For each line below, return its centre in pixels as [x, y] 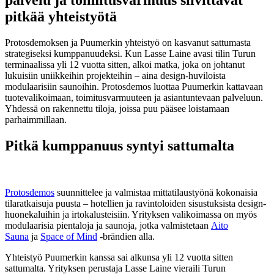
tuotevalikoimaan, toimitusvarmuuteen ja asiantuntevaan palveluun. [134, 97]
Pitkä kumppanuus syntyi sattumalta [120, 145]
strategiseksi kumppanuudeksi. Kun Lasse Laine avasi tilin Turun [130, 53]
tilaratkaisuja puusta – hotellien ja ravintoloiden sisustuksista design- [135, 203]
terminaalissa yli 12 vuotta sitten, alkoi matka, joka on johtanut [125, 64]
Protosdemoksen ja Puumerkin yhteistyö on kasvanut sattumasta [128, 42]
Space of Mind [69, 236]
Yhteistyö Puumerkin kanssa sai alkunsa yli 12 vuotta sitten [119, 257]
